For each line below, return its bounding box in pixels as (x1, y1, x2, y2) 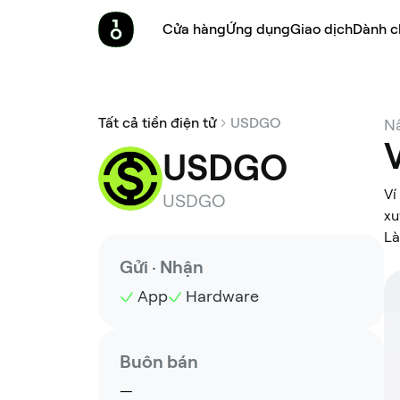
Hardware (186, 287, 259, 305)
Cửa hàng (162, 21, 226, 37)
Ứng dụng (226, 21, 290, 37)
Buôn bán (120, 351, 198, 372)
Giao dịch (290, 21, 353, 37)
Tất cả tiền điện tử (98, 114, 216, 131)
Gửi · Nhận (120, 256, 204, 278)
